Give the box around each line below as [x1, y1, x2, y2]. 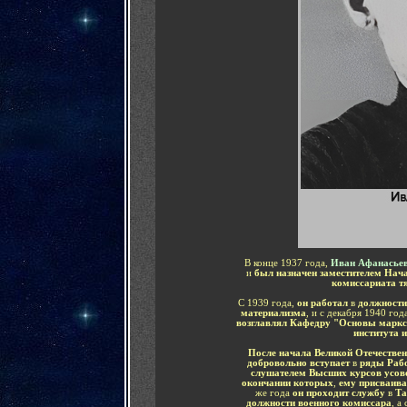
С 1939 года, [238, 298, 297, 308]
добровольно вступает [247, 358, 352, 368]
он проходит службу [289, 388, 388, 398]
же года [254, 388, 290, 398]
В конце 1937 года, [243, 258, 328, 268]
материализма [240, 308, 306, 318]
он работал [297, 298, 351, 308]
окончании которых [242, 378, 333, 388]
